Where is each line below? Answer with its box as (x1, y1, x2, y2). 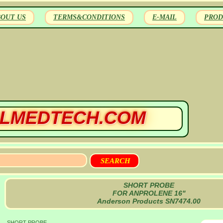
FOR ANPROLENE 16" (112, 189, 186, 197)
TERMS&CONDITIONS (53, 13, 125, 21)
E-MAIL (152, 13, 177, 21)
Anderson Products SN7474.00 (97, 197, 201, 205)
